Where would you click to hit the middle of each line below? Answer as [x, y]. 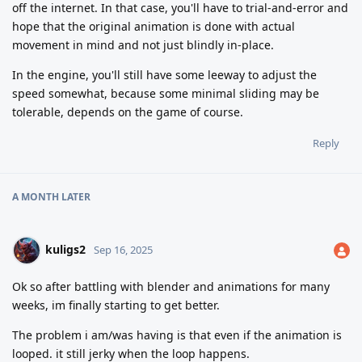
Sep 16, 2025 [123, 250]
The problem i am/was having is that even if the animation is [177, 335]
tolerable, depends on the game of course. [128, 112]
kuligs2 [65, 250]
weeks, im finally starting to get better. [116, 305]
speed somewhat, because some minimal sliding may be [166, 94]
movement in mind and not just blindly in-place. [143, 45]
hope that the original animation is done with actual [154, 27]
